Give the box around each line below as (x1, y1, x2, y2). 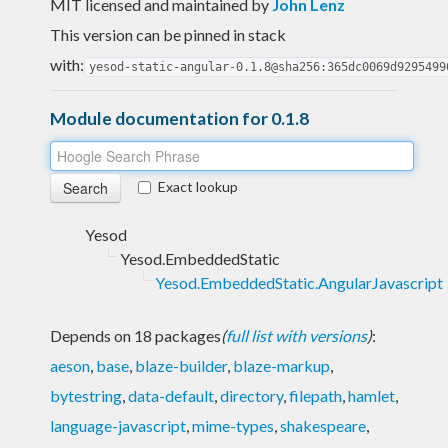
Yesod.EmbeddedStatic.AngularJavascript (155, 272, 443, 292)
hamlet (348, 385, 395, 405)
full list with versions (226, 325, 367, 345)
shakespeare (280, 415, 366, 435)
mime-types (192, 415, 274, 435)
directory (220, 385, 283, 405)
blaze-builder (135, 355, 227, 375)
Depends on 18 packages (50, 325, 221, 345)
